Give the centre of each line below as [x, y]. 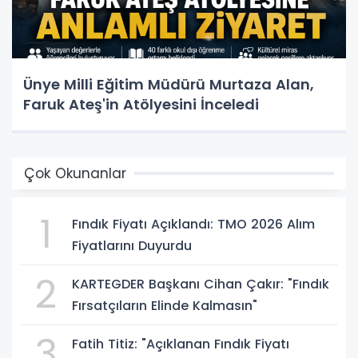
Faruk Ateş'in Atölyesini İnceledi [141, 105]
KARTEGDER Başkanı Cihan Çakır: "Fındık [201, 284]
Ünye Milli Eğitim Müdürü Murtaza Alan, [169, 85]
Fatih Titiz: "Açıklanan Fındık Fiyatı [181, 344]
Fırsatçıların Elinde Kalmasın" [165, 306]
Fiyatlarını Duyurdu [132, 246]
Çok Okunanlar [75, 174]
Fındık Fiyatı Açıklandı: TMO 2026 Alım [193, 225]
